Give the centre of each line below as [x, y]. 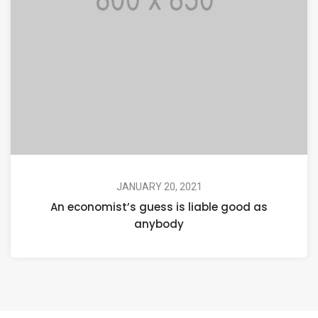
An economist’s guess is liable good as [159, 207]
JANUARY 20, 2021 [159, 187]
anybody [159, 224]
